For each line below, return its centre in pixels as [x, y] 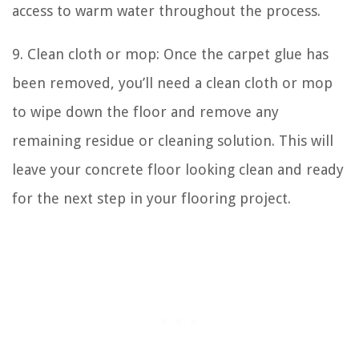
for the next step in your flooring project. [151, 198]
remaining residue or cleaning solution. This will [173, 140]
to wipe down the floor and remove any [145, 111]
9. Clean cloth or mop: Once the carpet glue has [170, 54]
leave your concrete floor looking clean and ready [178, 169]
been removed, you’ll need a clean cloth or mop [172, 83]
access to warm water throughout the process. [166, 10]
